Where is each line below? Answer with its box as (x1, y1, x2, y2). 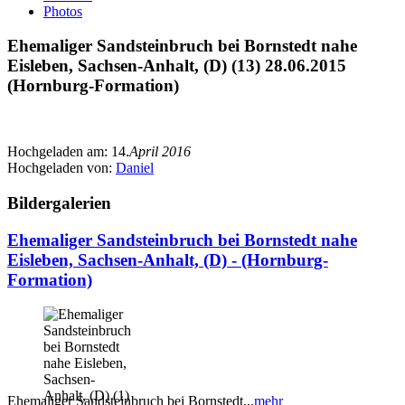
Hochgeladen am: (7, 144, 111, 160)
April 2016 (129, 144, 191, 160)
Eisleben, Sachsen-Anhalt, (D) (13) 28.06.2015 (7, 56, 346, 76)
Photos (43, 3, 82, 19)
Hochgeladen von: (7, 160, 116, 176)
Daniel (116, 160, 154, 176)
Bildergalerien (7, 193, 111, 212)
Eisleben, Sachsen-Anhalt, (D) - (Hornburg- (7, 250, 328, 269)
